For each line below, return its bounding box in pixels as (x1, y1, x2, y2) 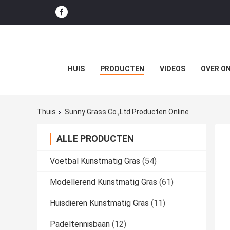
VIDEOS (160, 65, 185, 73)
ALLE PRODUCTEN (56, 133, 134, 144)
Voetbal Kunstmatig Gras (50, 156, 140, 166)
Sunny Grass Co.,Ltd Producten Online (65, 108, 189, 117)
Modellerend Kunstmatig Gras (50, 177, 157, 187)
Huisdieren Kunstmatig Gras (50, 198, 149, 208)
